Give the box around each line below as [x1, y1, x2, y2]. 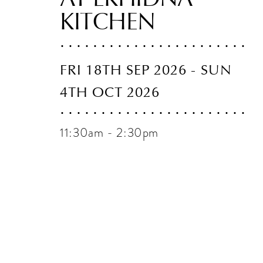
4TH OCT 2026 [60, 84, 160, 100]
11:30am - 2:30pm [60, 124, 159, 141]
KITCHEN [60, 7, 156, 36]
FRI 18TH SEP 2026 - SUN [60, 62, 232, 78]
